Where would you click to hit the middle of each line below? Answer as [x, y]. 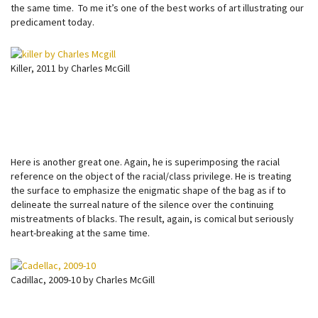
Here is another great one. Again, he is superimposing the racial [145, 162]
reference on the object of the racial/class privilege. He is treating [151, 176]
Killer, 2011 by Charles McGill [70, 68]
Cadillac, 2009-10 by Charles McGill [83, 279]
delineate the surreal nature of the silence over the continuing [142, 205]
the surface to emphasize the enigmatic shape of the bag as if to [148, 191]
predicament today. [53, 22]
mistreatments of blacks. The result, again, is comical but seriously [152, 219]
